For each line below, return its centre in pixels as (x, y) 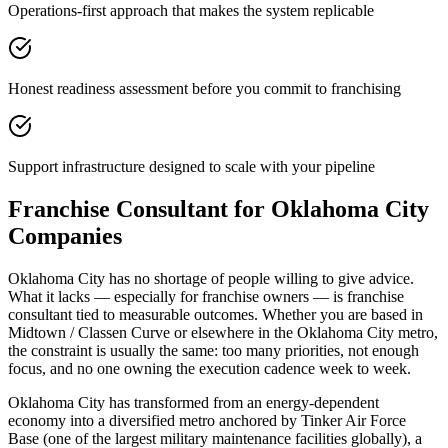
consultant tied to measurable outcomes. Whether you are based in (215, 314)
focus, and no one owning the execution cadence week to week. (209, 368)
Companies (65, 235)
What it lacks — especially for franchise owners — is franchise (206, 296)
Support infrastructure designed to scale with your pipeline (191, 166)
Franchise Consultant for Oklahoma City (218, 208)
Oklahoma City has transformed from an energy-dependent (193, 402)
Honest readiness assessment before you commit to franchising (204, 88)
